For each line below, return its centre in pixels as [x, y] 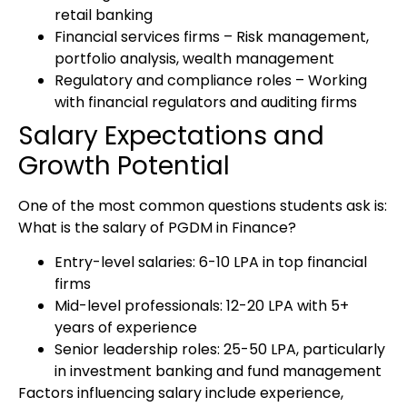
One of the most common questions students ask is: [203, 205]
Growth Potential [124, 165]
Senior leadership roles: [137, 349]
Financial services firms [137, 36]
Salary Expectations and [171, 135]
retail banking [104, 15]
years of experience [126, 328]
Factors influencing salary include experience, [181, 393]
